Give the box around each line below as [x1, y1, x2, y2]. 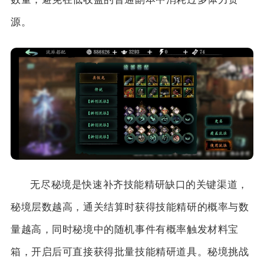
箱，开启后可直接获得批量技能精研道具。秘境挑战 [10, 246, 249, 258]
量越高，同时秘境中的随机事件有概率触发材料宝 [10, 223, 239, 235]
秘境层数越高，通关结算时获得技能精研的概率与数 [10, 201, 249, 213]
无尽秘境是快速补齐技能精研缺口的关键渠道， [30, 179, 248, 190]
